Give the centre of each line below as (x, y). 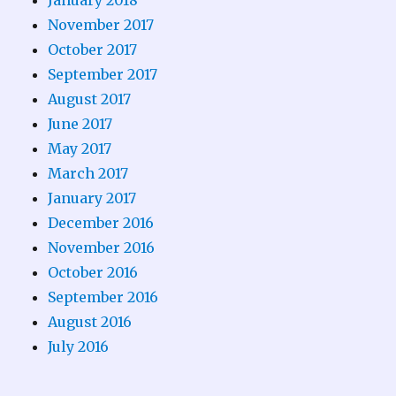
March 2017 (88, 173)
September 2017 (103, 74)
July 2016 (79, 346)
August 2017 (90, 99)
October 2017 (93, 49)
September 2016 (103, 297)
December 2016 (101, 222)
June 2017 (80, 123)
